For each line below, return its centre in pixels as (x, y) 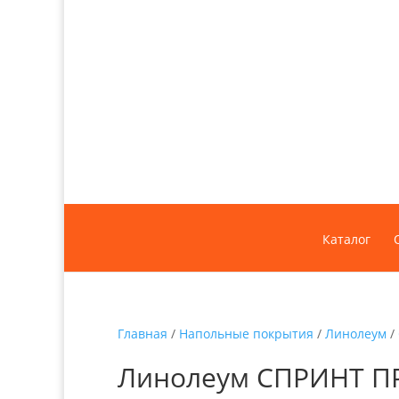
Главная (142, 334)
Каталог (346, 240)
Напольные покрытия (246, 334)
